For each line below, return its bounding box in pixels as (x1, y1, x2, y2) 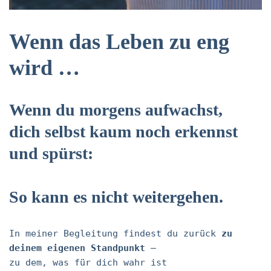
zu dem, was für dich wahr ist (9, 257, 167, 268)
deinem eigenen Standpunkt (9, 243, 145, 253)
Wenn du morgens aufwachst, (9, 100, 223, 119)
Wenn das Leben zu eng (9, 30, 229, 54)
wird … (9, 56, 80, 80)
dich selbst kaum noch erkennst (9, 122, 238, 141)
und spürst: (9, 144, 93, 163)
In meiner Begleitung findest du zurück (9, 228, 221, 239)
